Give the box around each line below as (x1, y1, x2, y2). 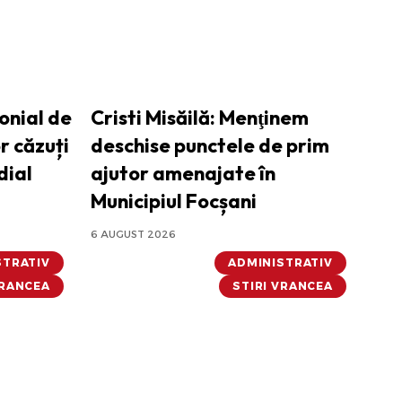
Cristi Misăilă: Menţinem (91, 105, 309, 131)
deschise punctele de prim (91, 133, 329, 159)
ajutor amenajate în (91, 161, 275, 187)
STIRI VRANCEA (232, 279, 333, 293)
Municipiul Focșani (91, 188, 257, 214)
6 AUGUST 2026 (91, 228, 176, 241)
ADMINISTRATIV (228, 256, 333, 270)
